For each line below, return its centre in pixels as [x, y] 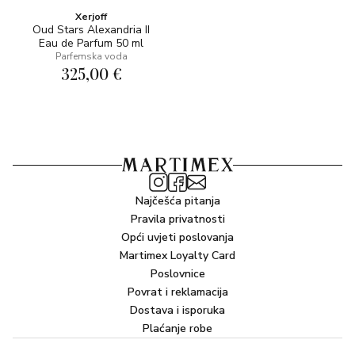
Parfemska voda [91, 56]
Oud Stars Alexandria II [91, 30]
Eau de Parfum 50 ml [91, 43]
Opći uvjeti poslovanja [177, 237]
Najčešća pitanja [177, 201]
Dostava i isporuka [177, 310]
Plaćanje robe [177, 328]
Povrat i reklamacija [177, 292]
